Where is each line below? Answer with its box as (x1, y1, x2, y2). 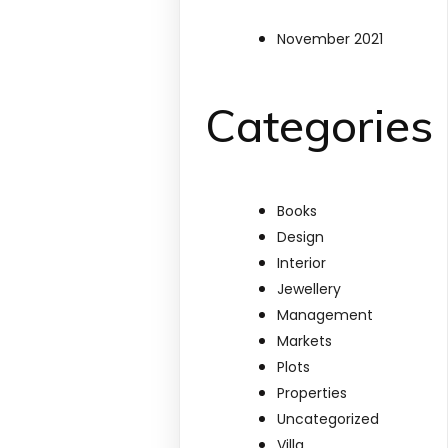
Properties (277, 383, 348, 404)
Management (277, 305, 374, 326)
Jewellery (277, 279, 342, 300)
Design (277, 227, 325, 248)
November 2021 (277, 28, 384, 49)
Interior (277, 253, 327, 274)
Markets (277, 331, 333, 352)
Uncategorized (277, 409, 380, 430)
